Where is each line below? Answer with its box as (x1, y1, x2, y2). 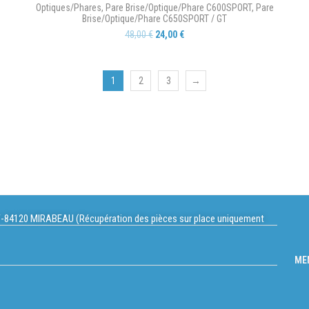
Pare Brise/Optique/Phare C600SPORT (105, 2, 252, 13)
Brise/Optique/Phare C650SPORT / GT (82, 13, 227, 24)
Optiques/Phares (35, 2, 101, 13)
